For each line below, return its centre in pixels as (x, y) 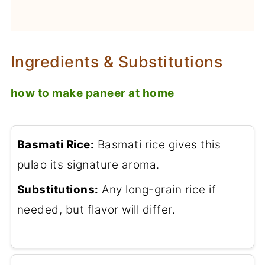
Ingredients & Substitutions (117, 62)
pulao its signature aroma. (88, 165)
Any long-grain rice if (157, 190)
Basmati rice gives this (158, 145)
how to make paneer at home (92, 93)
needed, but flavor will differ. (96, 210)
